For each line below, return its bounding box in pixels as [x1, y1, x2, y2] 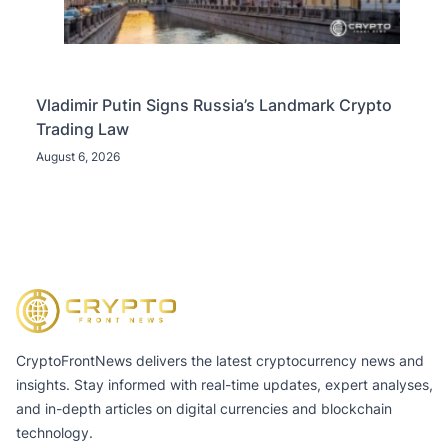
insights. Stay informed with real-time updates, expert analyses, [16, 375, 433, 393]
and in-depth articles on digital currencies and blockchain [16, 399, 392, 417]
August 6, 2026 [36, 149, 120, 165]
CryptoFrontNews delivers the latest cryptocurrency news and [16, 351, 424, 369]
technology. [16, 423, 93, 441]
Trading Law [36, 119, 129, 140]
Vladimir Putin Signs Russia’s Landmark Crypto [36, 95, 392, 116]
